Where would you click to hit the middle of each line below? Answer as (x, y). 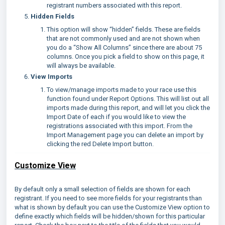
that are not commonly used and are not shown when (123, 39)
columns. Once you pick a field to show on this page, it (126, 57)
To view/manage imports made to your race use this (122, 90)
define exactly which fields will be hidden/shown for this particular (110, 216)
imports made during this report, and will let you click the (128, 108)
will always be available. (81, 66)
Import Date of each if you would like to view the (116, 117)
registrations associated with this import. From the (120, 126)
